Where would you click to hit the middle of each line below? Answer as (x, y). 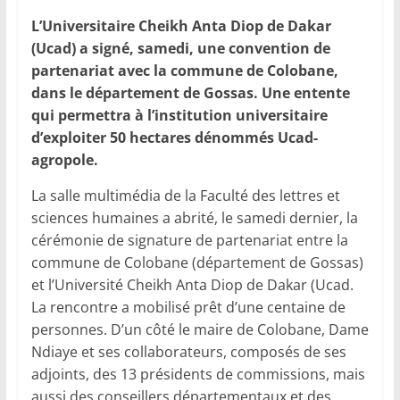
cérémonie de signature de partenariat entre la (189, 241)
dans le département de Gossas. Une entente (190, 93)
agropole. (64, 160)
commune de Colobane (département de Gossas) (197, 263)
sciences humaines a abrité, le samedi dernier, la (194, 218)
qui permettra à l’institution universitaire (179, 116)
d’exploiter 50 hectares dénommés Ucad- (174, 138)
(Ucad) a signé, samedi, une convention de (180, 49)
